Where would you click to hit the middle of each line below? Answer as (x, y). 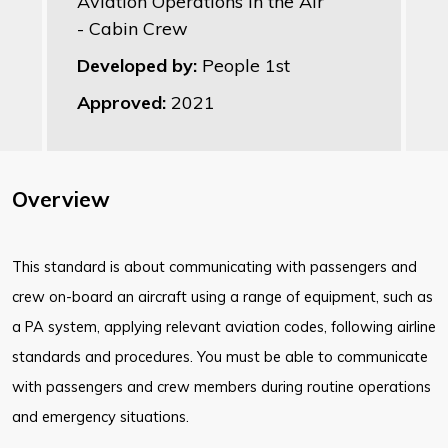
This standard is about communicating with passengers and (214, 267)
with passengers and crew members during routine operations (221, 387)
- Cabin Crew (132, 29)
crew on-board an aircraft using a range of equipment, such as (222, 297)
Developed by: (139, 66)
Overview (61, 199)
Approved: (124, 103)
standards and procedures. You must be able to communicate (220, 357)
